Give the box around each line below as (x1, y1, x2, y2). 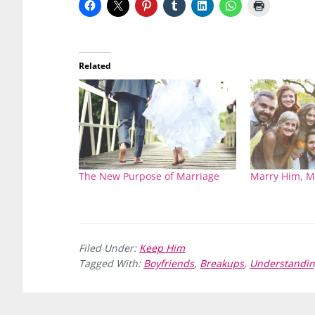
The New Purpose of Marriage (79, 169, 219, 183)
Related (79, 59, 111, 72)
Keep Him (139, 240, 185, 255)
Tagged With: (79, 256, 143, 270)
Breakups (200, 256, 244, 270)
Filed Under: (79, 240, 139, 255)
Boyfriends (143, 256, 194, 270)
